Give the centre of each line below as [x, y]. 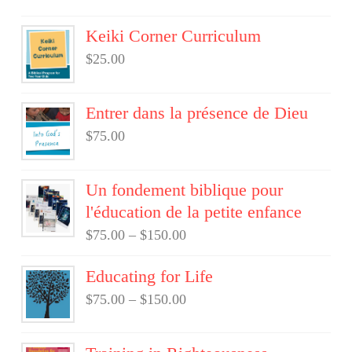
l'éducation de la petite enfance [194, 213]
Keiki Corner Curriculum [174, 37]
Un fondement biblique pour [185, 191]
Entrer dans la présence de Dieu [197, 114]
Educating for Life [150, 276]
